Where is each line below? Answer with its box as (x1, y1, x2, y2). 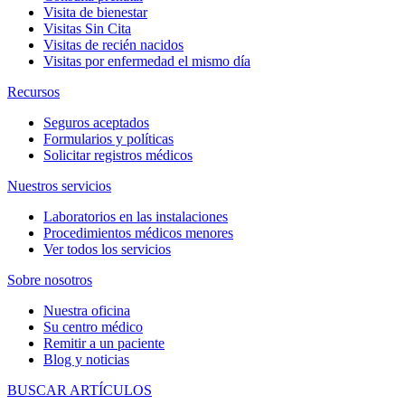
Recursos (7, 83, 60, 99)
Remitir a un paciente (43, 334, 165, 351)
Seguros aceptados (43, 114, 149, 130)
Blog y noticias (43, 351, 129, 367)
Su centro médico (43, 318, 143, 334)
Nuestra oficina (43, 302, 130, 318)
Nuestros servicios (7, 177, 111, 193)
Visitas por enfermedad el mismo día (43, 52, 250, 69)
